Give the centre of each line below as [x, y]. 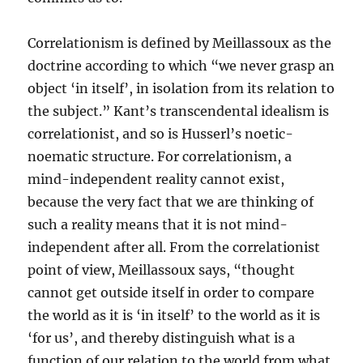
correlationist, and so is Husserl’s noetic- [161, 134]
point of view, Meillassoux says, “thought [162, 270]
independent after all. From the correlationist [174, 248]
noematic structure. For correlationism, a [160, 157]
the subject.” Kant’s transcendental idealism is [179, 111]
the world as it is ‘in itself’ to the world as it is [174, 316]
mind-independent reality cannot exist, [156, 179]
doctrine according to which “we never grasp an [181, 66]
